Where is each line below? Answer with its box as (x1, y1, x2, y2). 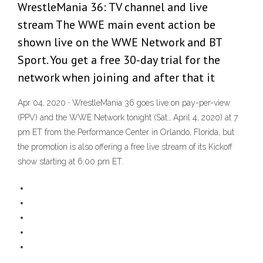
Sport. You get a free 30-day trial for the (18, 52, 220, 68)
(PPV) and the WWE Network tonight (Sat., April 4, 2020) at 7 (18, 113, 238, 123)
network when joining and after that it (18, 70, 215, 86)
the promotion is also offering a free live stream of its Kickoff (18, 142, 232, 152)
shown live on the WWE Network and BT (18, 35, 222, 50)
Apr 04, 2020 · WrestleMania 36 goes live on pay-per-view (18, 98, 230, 108)
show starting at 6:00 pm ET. (18, 157, 123, 167)
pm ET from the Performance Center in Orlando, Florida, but (18, 127, 234, 137)
